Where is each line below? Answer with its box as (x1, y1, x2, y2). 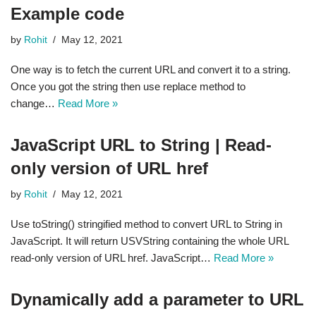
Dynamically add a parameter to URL (11, 290, 304, 309)
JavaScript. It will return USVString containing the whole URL (11, 235, 288, 247)
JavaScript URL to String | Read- (11, 135, 272, 154)
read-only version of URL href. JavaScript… (11, 252, 214, 264)
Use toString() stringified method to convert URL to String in (11, 218, 282, 230)
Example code (11, 4, 124, 23)
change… (11, 97, 58, 109)
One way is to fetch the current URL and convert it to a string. (11, 63, 291, 75)
